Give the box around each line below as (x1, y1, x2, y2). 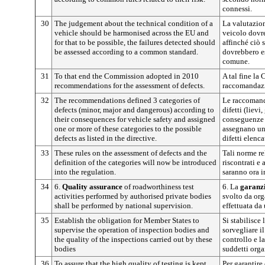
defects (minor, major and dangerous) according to (54, 105, 214, 114)
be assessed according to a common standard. (54, 47, 198, 56)
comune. (222, 56, 250, 66)
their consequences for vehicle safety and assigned (54, 114, 215, 124)
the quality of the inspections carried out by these (54, 234, 212, 244)
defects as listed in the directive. (54, 133, 157, 143)
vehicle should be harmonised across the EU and (54, 28, 209, 37)
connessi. (222, 4, 252, 13)
